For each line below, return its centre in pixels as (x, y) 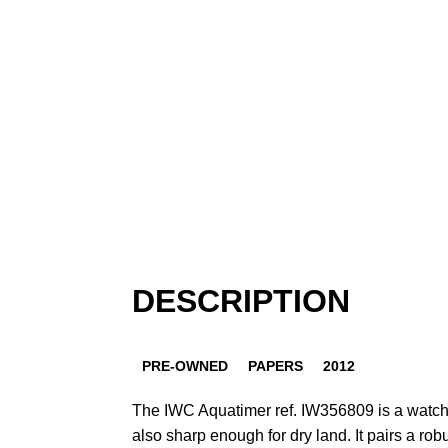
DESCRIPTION (241, 301)
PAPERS (275, 365)
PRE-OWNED (185, 365)
